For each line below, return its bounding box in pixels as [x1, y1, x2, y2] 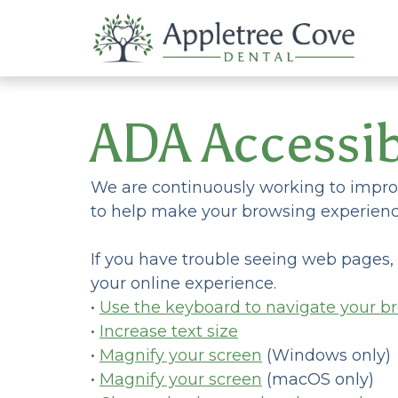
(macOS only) [262, 369, 374, 389]
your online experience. [91, 273, 276, 293]
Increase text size [99, 321, 238, 341]
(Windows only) [262, 345, 391, 365]
